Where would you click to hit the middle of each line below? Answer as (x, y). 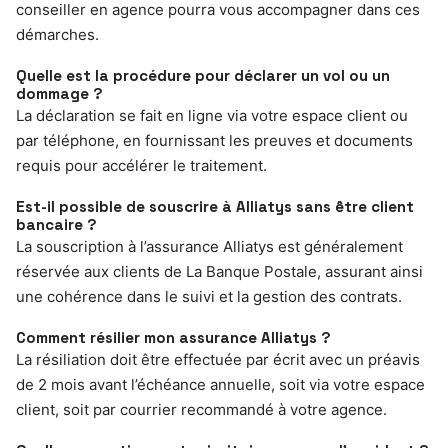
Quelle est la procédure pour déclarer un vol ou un (203, 75)
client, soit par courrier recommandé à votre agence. (201, 409)
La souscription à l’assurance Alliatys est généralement (209, 246)
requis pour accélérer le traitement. (141, 165)
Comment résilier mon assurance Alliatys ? (173, 337)
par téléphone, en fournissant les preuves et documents (214, 140)
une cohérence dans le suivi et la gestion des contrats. (209, 296)
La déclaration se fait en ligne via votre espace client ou (212, 115)
